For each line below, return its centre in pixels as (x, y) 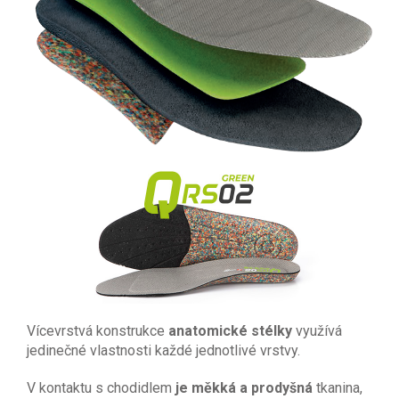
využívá (317, 330)
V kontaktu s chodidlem (101, 387)
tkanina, (338, 387)
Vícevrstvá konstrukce (98, 330)
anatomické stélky (230, 330)
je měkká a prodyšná (244, 387)
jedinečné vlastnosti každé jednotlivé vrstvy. (163, 350)
